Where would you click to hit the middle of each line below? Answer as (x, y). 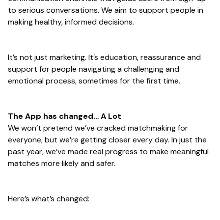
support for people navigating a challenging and (94, 69)
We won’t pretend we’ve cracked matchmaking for (98, 128)
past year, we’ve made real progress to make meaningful (108, 152)
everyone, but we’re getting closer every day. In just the (107, 140)
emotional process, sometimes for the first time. (94, 81)
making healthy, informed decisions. (71, 22)
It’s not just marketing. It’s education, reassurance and (104, 57)
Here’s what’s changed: (49, 199)
